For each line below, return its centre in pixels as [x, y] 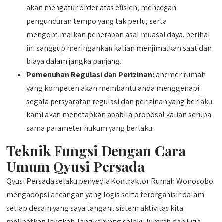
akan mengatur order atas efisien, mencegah [102, 8]
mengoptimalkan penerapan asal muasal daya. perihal [118, 34]
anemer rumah [180, 75]
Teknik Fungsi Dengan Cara [96, 150]
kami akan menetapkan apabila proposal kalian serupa [119, 115]
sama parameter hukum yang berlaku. [90, 128]
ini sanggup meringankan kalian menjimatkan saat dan [119, 48]
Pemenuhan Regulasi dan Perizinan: [90, 75]
